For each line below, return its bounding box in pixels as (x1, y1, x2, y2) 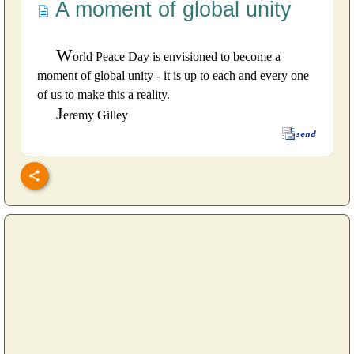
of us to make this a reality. (37, 88, 170, 102)
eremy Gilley (63, 108, 128, 122)
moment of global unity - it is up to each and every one (37, 69, 309, 83)
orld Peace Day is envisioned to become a (73, 50, 281, 64)
